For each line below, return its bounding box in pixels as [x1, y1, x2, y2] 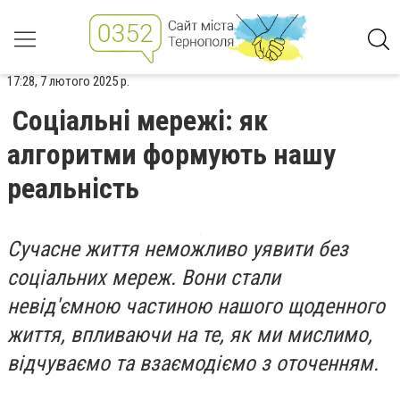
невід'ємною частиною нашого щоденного [7, 294, 385, 319]
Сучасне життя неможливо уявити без [7, 237, 348, 262]
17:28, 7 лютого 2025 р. [7, 73, 129, 89]
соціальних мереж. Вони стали [7, 265, 280, 290]
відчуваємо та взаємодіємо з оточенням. [7, 351, 379, 376]
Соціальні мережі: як [12, 104, 268, 137]
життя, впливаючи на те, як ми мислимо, [7, 322, 372, 347]
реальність [7, 171, 139, 205]
